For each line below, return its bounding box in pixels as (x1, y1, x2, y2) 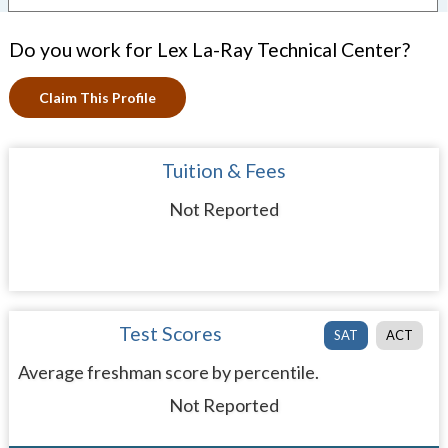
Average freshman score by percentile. (17, 361, 319, 383)
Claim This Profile (38, 89, 156, 106)
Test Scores (119, 322, 223, 345)
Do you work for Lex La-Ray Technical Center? (8, 38, 410, 61)
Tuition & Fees (161, 159, 286, 182)
